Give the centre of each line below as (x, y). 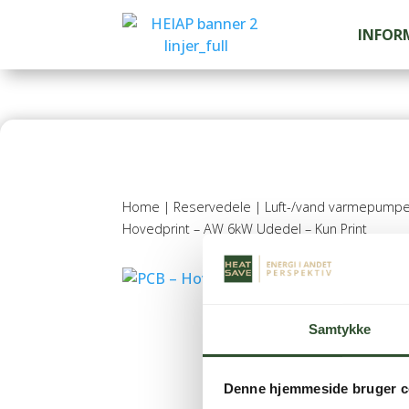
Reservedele (213, 207)
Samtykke (340, 329)
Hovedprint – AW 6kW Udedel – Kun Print (245, 229)
